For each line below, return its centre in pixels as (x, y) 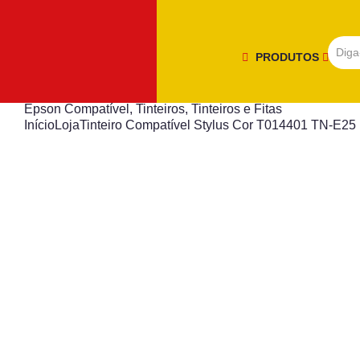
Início (39, 125)
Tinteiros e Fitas (237, 109)
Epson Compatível (77, 109)
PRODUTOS (289, 57)
